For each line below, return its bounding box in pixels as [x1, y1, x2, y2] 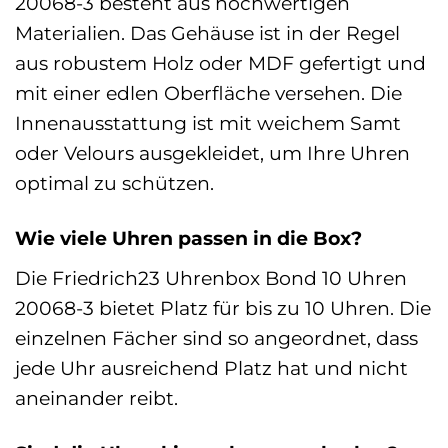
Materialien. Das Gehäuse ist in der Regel [15, 21, 400, 46]
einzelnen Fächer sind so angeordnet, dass [15, 325, 418, 350]
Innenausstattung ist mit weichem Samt [15, 111, 401, 136]
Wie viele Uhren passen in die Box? [15, 226, 362, 251]
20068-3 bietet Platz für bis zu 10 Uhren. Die [15, 295, 431, 320]
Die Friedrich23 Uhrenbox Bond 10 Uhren [15, 265, 407, 290]
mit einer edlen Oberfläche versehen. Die [15, 81, 402, 106]
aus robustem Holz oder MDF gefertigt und [15, 51, 426, 76]
